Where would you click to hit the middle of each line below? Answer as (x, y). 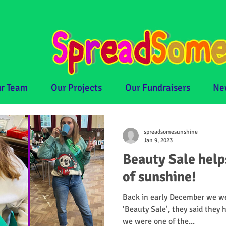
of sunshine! (159, 177)
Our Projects (76, 88)
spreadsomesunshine (171, 132)
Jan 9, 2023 (158, 140)
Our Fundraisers (157, 88)
